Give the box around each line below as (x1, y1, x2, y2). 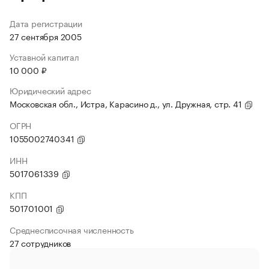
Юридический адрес (10, 83, 91, 97)
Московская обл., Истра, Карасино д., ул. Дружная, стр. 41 (10, 97, 244, 110)
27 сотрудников (10, 236, 71, 249)
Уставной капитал (10, 50, 79, 63)
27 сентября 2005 (10, 29, 82, 43)
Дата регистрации (10, 16, 82, 29)
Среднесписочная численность (10, 223, 134, 236)
